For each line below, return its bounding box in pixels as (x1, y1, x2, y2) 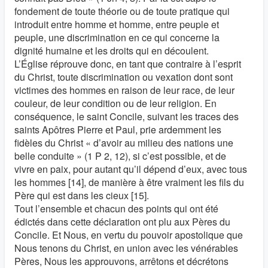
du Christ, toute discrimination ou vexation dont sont (14, 70, 233, 84)
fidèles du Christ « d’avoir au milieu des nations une (14, 136, 233, 150)
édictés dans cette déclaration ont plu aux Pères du (14, 215, 230, 229)
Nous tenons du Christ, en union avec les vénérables (14, 241, 238, 255)
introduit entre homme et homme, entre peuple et (14, 17, 219, 31)
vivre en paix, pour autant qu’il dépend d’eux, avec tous (14, 162, 247, 176)
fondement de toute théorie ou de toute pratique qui (14, 4, 230, 18)
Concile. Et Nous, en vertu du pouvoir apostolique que (14, 228, 243, 242)
